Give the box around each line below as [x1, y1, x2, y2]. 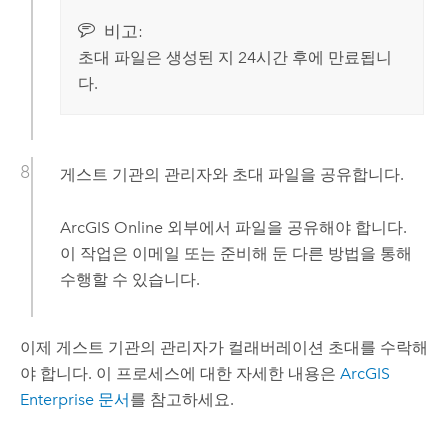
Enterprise [19, 389, 94, 409]
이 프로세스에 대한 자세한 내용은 [95, 363, 340, 383]
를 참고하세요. [129, 389, 234, 409]
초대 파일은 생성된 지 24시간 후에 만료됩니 [77, 47, 392, 67]
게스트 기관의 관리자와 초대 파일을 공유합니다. [59, 165, 404, 185]
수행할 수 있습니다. [59, 269, 200, 289]
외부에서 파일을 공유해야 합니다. [162, 217, 407, 237]
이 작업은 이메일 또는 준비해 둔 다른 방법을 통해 [59, 243, 412, 263]
